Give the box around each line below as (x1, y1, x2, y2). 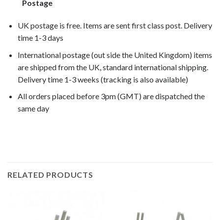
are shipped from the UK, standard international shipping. (17, 62, 208, 72)
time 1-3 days (17, 33, 63, 43)
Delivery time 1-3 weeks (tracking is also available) (17, 74, 188, 84)
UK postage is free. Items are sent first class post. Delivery (17, 21, 212, 30)
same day (17, 104, 49, 113)
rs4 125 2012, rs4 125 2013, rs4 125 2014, (7, 126, 149, 136)
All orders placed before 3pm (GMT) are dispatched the (17, 91, 205, 101)
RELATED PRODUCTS (7, 169, 93, 179)
